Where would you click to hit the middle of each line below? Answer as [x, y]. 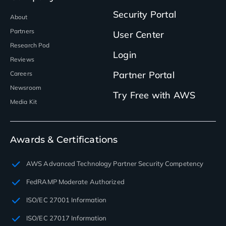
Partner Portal [144, 75]
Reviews [22, 59]
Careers [21, 73]
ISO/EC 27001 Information [67, 200]
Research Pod [30, 45]
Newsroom [26, 87]
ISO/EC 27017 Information [67, 218]
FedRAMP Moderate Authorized [75, 181]
